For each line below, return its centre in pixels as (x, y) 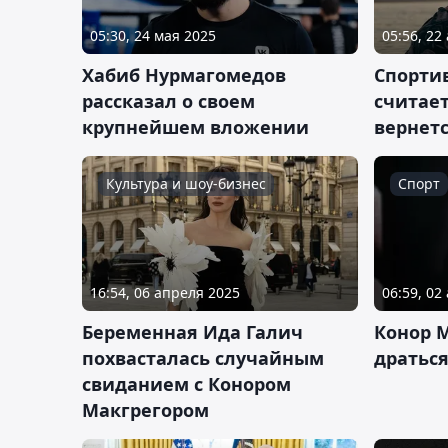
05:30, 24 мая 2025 (153, 35)
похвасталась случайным (203, 357)
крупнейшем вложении (195, 126)
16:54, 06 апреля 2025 (165, 292)
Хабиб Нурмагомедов (184, 74)
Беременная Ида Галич (192, 331)
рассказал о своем (168, 100)
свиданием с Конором (186, 383)
